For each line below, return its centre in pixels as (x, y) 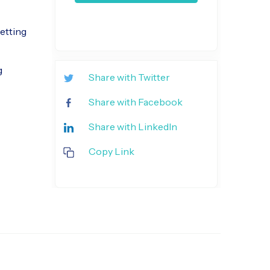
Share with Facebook (135, 102)
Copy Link (111, 151)
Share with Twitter (129, 77)
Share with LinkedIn (133, 126)
